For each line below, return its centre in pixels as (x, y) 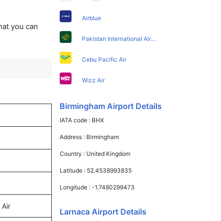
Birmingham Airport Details (111, 106)
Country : (73, 153)
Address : (73, 137)
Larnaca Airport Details (103, 211)
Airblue (92, 18)
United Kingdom (109, 153)
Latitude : (74, 170)
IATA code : (76, 120)
